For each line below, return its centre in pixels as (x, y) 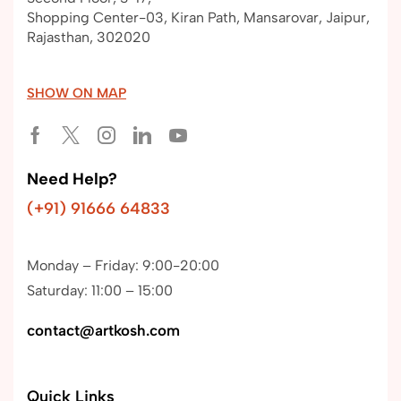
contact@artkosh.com (103, 330)
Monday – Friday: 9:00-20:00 (123, 265)
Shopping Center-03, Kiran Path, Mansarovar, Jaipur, (198, 17)
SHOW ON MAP (77, 94)
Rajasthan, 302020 (89, 37)
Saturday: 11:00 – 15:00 (100, 290)
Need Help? (72, 179)
